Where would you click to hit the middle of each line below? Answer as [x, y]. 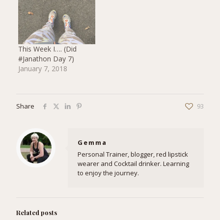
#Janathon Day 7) [46, 58]
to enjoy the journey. [108, 173]
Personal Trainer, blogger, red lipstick [133, 154]
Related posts [37, 212]
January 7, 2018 [42, 68]
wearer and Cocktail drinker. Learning [133, 163]
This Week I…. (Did [47, 49]
